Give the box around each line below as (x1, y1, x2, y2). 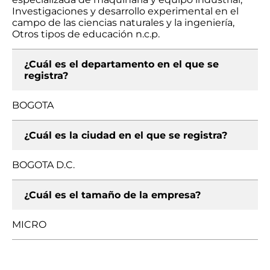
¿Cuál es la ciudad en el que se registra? (24, 130, 227, 141)
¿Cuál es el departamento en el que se (24, 58, 219, 70)
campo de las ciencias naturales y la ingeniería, (12, 17, 234, 28)
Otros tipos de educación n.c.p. (12, 28, 160, 40)
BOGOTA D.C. (12, 159, 75, 171)
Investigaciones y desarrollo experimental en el (12, 5, 239, 17)
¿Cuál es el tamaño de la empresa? (24, 189, 201, 201)
